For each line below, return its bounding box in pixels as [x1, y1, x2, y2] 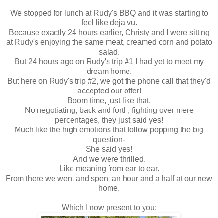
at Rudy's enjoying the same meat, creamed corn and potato [6, 37, 212, 46]
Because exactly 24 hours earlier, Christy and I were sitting [8, 28, 210, 36]
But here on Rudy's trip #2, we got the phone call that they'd [7, 76, 211, 85]
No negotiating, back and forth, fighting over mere [24, 106, 194, 114]
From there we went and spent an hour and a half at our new [6, 174, 212, 182]
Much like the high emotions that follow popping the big [15, 125, 203, 134]
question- [93, 135, 125, 144]
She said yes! [86, 145, 132, 153]
